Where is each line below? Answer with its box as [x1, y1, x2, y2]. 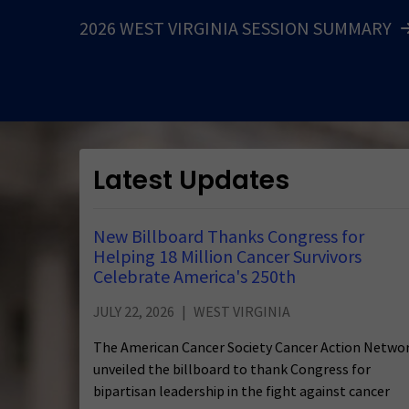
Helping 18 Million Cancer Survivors [93, 245, 362, 269]
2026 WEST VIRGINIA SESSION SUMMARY [79, 16, 392, 41]
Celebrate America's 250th [93, 265, 296, 289]
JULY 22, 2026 [93, 302, 174, 321]
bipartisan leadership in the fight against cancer [93, 382, 390, 401]
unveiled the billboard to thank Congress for [93, 360, 371, 379]
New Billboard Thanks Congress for [93, 225, 364, 249]
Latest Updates [93, 162, 289, 198]
